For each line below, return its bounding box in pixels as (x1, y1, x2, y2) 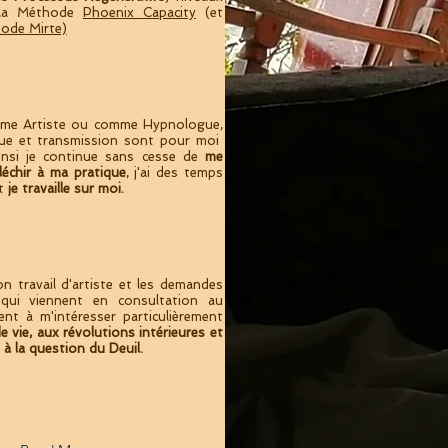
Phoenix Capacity (82, 5, 196, 20)
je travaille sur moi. (7, 181, 124, 196)
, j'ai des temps (125, 165, 223, 180)
